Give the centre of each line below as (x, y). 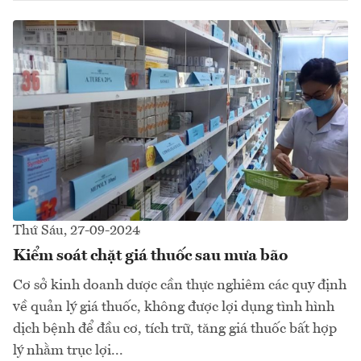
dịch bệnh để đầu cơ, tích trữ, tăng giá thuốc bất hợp (175, 329)
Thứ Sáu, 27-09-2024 (77, 231)
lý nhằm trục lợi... (68, 351)
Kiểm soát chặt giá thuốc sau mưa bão (150, 257)
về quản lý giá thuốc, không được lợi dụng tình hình (174, 307)
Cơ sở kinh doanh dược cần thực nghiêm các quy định (180, 286)
